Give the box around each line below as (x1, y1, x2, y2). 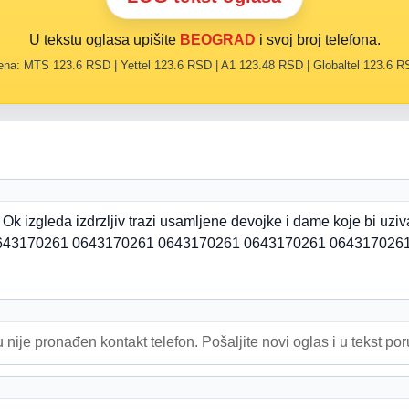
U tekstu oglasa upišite (28, 32, 180, 47)
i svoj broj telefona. (255, 32, 381, 47)
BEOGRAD (179, 32, 256, 47)
